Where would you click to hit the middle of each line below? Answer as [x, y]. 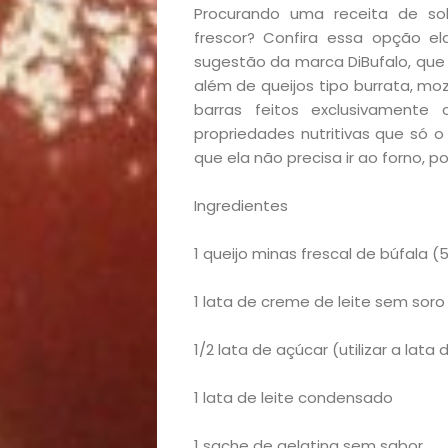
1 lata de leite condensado [293, 397]
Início [237, 276]
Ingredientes [240, 205]
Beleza [243, 380]
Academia [265, 328]
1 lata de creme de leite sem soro [319, 301]
